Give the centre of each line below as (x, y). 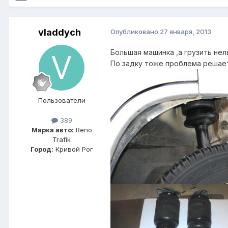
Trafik (62, 140)
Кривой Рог (73, 149)
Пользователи (62, 101)
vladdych (60, 33)
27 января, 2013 (186, 32)
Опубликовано (135, 32)
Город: (42, 149)
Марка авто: (52, 130)
